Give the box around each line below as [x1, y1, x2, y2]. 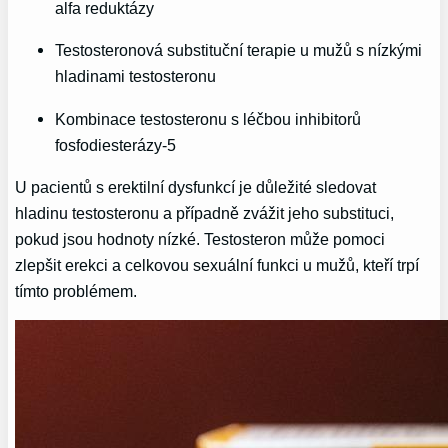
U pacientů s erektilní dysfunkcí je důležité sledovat [15, 177, 377, 196]
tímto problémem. [15, 281, 138, 300]
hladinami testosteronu [55, 67, 217, 86]
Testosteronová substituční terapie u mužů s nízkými [55, 41, 423, 60]
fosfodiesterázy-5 [55, 135, 177, 154]
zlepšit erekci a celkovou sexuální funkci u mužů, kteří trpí [15, 255, 420, 274]
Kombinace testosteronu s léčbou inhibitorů [55, 109, 362, 128]
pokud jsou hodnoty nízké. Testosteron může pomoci [15, 229, 386, 248]
